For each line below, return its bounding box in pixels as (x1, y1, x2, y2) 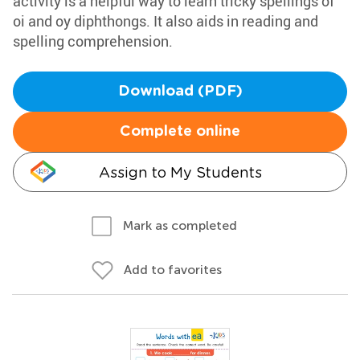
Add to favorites (124, 262, 222, 277)
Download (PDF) (117, 84, 243, 99)
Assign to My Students (98, 164, 262, 181)
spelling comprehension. (13, 31, 173, 51)
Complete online (120, 125, 240, 139)
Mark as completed (123, 218, 237, 233)
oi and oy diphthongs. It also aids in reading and (13, 11, 318, 31)
